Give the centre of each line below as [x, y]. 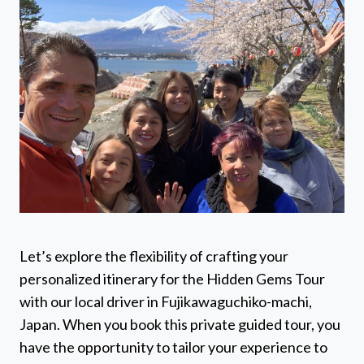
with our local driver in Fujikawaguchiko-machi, [166, 302]
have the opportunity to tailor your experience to [173, 347]
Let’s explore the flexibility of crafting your [154, 256]
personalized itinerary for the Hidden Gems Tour [172, 279]
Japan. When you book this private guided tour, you [180, 325]
